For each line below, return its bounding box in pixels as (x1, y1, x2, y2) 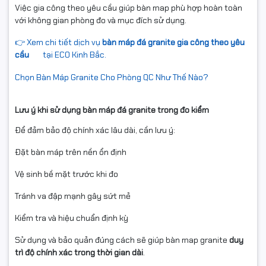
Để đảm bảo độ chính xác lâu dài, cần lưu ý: (15, 125, 175, 135)
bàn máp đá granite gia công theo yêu (102, 37, 245, 48)
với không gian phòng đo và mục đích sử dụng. (15, 15, 186, 26)
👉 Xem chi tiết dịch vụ (15, 37, 102, 48)
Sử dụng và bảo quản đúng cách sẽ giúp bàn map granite (15, 235, 229, 245)
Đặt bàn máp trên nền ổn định (15, 147, 126, 157)
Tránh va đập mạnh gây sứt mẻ (15, 191, 131, 201)
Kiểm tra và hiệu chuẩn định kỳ (15, 213, 128, 223)
